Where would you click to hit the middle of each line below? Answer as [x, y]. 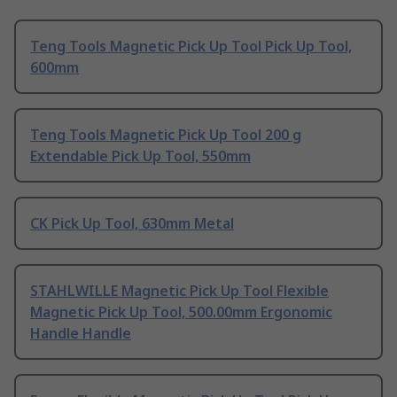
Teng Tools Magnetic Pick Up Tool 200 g [166, 135]
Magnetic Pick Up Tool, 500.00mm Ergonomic [181, 312]
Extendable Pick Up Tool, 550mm [140, 156]
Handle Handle [81, 334]
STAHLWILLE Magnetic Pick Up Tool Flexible [179, 291]
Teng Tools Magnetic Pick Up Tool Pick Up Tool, [191, 47]
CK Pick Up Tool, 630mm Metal [132, 224]
